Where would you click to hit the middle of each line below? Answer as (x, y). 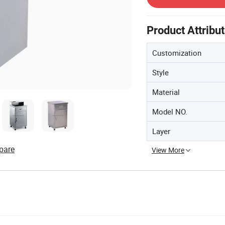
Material (166, 92)
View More (168, 150)
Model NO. (170, 111)
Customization (177, 52)
